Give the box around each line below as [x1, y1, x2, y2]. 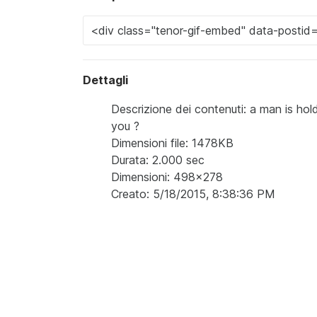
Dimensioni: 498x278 [111, 170, 223, 185]
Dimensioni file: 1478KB [111, 136, 234, 151]
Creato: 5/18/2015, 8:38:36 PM [111, 187, 275, 202]
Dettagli [83, 73, 128, 88]
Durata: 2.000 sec [111, 153, 204, 168]
